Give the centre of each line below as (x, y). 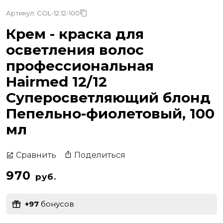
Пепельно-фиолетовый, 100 (110, 113)
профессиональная (80, 65)
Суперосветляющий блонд (108, 97)
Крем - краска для (75, 34)
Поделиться (100, 155)
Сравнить (36, 155)
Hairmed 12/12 (56, 81)
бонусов (56, 204)
